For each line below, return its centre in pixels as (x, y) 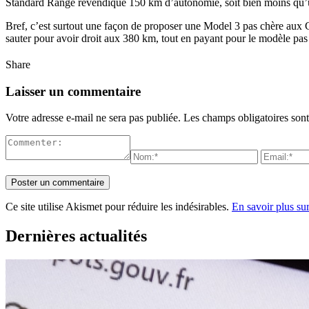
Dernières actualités (76, 236)
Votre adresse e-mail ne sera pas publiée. (93, 118)
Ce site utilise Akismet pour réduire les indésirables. (119, 207)
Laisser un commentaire (73, 91)
